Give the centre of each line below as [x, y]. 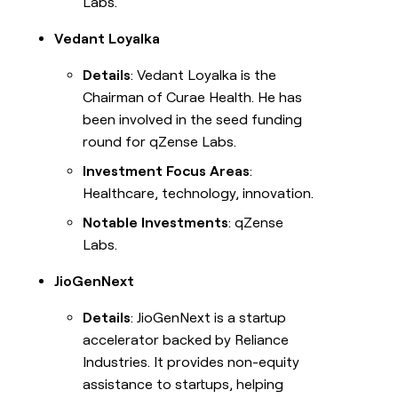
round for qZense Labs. [160, 142]
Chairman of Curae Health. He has [193, 98]
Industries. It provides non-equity [191, 362]
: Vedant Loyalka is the [204, 76]
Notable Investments [156, 223]
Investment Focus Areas [167, 171]
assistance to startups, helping [183, 385]
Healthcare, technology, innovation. [199, 194]
